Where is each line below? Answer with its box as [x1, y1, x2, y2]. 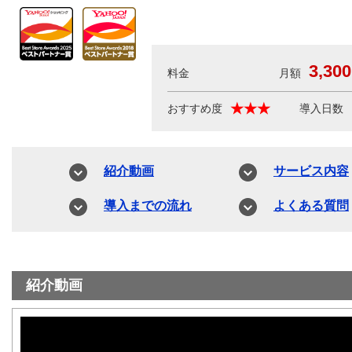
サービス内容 [273, 163, 349, 178]
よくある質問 [273, 198, 349, 212]
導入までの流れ [104, 198, 192, 212]
